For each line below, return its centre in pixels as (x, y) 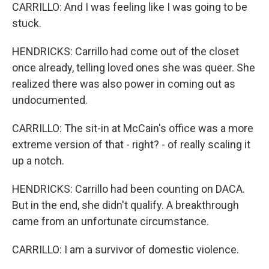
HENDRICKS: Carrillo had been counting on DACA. (128, 189)
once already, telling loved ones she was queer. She (134, 68)
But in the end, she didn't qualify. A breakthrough (125, 205)
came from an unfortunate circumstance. (110, 221)
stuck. (27, 23)
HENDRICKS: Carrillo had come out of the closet (125, 51)
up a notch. (38, 161)
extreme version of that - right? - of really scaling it (131, 144)
